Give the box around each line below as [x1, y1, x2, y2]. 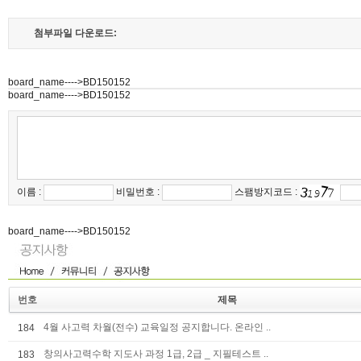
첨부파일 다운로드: [34, 27, 117, 39]
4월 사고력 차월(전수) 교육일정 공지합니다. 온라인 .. [44, 322, 271, 333]
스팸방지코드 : [232, 186, 300, 198]
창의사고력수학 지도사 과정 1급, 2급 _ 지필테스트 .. [44, 348, 268, 359]
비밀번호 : [114, 186, 162, 198]
